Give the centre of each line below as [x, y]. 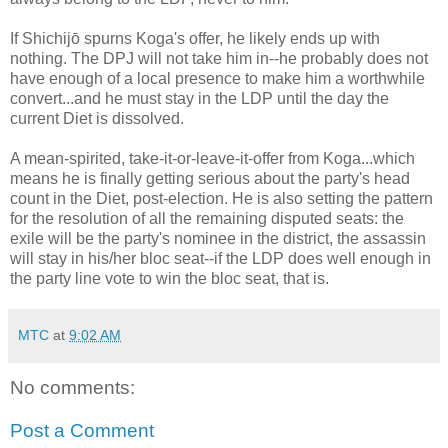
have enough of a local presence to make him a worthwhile [217, 78]
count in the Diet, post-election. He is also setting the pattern [221, 198]
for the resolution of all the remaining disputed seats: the [207, 218]
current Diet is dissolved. [97, 118]
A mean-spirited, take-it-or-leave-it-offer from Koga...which [212, 158]
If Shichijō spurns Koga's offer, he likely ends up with [195, 38]
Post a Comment [82, 431]
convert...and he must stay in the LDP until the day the [199, 98]
